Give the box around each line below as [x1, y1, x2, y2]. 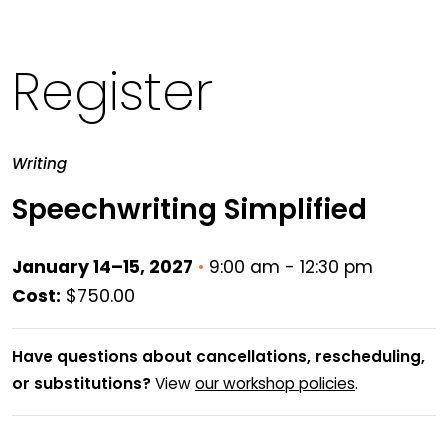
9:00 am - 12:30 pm [204, 253, 373, 283]
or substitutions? [12, 371, 151, 398]
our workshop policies [195, 372, 355, 398]
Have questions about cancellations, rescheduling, [12, 344, 425, 371]
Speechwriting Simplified [12, 187, 367, 236]
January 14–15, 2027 [12, 252, 193, 284]
